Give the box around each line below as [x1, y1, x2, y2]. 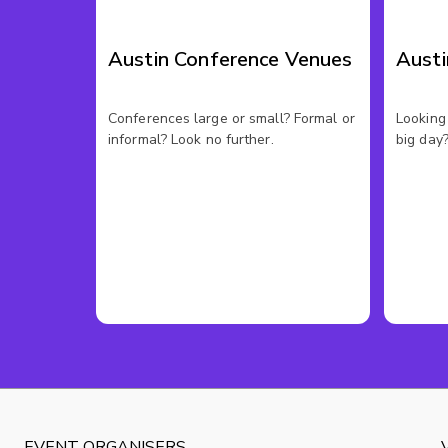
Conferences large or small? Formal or [108, 109, 355, 128]
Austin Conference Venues [108, 46, 353, 73]
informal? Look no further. [108, 130, 274, 149]
